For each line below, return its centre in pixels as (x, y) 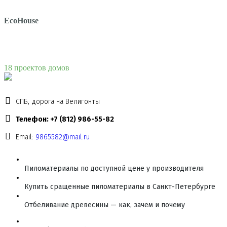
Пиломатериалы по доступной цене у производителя (114, 168)
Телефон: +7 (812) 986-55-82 (65, 119)
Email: (25, 137)
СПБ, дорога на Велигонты (57, 101)
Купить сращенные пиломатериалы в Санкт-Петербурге (120, 186)
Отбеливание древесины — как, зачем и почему (105, 205)
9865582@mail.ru (63, 137)
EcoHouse (21, 21)
